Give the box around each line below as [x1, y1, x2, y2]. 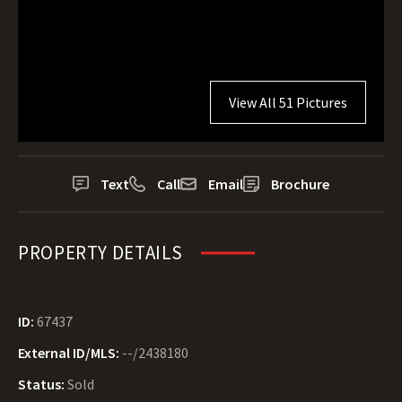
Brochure [271, 175, 329, 193]
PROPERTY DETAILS [18, 240, 184, 265]
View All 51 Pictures [229, 93, 347, 111]
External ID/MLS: [18, 344, 122, 362]
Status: [18, 375, 67, 393]
